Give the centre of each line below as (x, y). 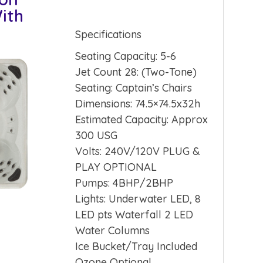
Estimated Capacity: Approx (142, 119)
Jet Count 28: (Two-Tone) (136, 72)
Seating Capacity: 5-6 (126, 56)
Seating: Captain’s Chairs (134, 87)
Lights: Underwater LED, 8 (138, 198)
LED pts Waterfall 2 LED (134, 214)
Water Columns (113, 230)
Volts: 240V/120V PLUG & (138, 151)
